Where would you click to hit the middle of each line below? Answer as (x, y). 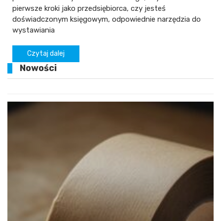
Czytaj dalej (46, 54)
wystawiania (34, 30)
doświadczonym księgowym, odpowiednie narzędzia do (107, 19)
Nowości (38, 68)
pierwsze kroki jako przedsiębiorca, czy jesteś (89, 9)
